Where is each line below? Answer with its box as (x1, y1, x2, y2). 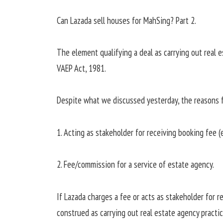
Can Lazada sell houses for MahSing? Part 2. (56, 14, 196, 26)
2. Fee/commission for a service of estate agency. (56, 158, 214, 171)
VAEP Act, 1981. (56, 62, 106, 75)
